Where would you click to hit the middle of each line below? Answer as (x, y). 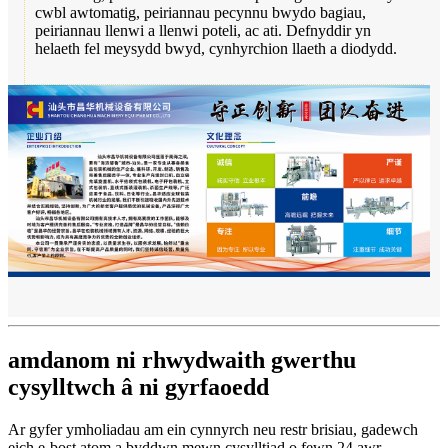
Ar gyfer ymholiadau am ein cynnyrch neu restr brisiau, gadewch (213, 429)
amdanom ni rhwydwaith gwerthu (182, 359)
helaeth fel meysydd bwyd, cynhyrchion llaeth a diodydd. (216, 48)
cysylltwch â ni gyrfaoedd (138, 386)
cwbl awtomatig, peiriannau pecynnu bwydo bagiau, (200, 12)
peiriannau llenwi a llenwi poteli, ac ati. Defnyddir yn (203, 30)
